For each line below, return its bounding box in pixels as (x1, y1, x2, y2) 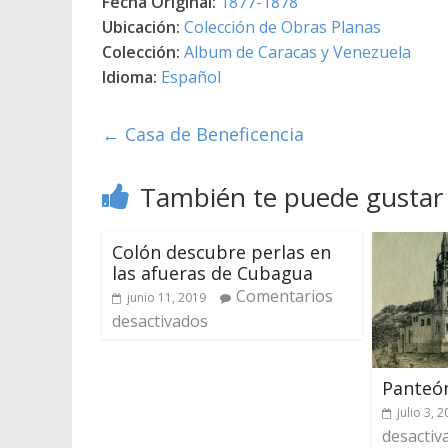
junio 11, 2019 (127, 288, 206, 306)
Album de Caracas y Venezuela (184, 40, 411, 63)
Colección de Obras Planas (184, 15, 381, 38)
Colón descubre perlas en (112, 239, 331, 264)
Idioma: (102, 65, 157, 88)
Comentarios (236, 284, 333, 307)
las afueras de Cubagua (112, 260, 313, 285)
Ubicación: (102, 15, 180, 38)
